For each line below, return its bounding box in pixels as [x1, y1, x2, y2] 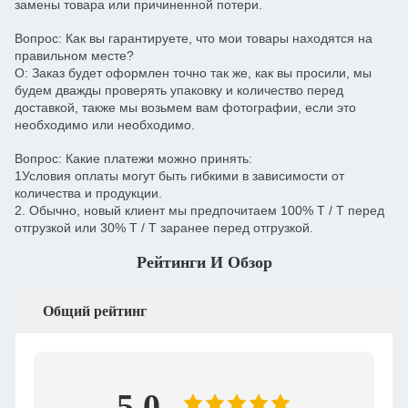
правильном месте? [15, 48, 134, 63]
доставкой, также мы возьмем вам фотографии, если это [15, 100, 356, 115]
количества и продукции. [15, 186, 162, 200]
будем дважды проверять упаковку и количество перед [15, 83, 343, 97]
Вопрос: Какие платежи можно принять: [15, 151, 252, 166]
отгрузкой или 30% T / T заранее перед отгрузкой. [15, 220, 313, 235]
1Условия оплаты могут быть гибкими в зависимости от [15, 168, 344, 183]
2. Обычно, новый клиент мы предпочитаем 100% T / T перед [15, 203, 384, 218]
